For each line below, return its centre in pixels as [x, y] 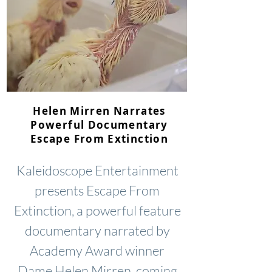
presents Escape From [97, 190]
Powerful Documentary [99, 125]
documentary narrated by [97, 230]
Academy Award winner [97, 250]
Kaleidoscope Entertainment [97, 170]
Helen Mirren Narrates [99, 111]
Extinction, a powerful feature [97, 210]
